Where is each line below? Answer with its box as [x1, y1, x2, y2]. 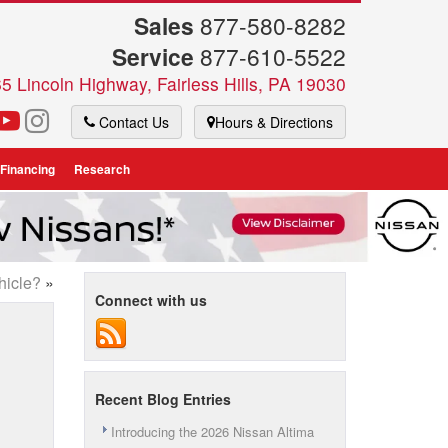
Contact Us [95, 111, 169, 132]
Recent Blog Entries [94, 389, 231, 409]
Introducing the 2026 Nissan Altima [110, 422, 314, 441]
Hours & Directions [215, 111, 333, 132]
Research [73, 159, 130, 178]
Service [112, 40, 194, 73]
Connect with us [94, 290, 207, 310]
